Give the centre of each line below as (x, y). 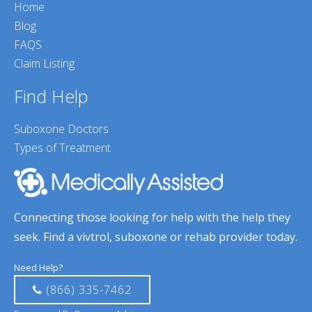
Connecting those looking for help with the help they (152, 218)
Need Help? (38, 268)
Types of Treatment (62, 148)
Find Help (51, 96)
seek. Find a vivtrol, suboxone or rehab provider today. (156, 237)
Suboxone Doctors (61, 129)
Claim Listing (44, 64)
